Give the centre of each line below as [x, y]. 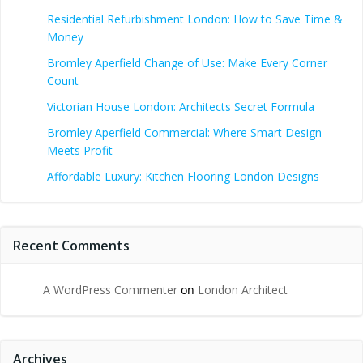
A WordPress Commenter [110, 289]
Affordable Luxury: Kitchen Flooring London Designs [183, 176]
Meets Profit [80, 150]
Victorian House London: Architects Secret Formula [181, 106]
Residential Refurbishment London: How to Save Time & [195, 19]
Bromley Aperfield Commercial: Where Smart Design [184, 132]
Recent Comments [71, 245]
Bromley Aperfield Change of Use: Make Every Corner [187, 62]
